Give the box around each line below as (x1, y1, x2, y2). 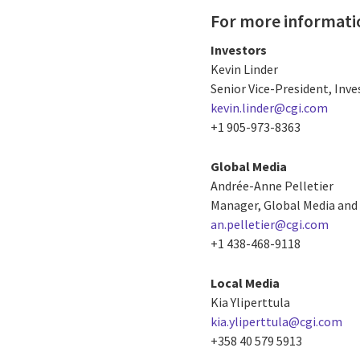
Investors (211, 41, 268, 58)
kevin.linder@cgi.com (211, 99, 329, 116)
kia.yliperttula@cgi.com (211, 313, 343, 329)
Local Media (211, 274, 280, 291)
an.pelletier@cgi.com (211, 215, 329, 232)
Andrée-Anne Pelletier (211, 177, 334, 194)
